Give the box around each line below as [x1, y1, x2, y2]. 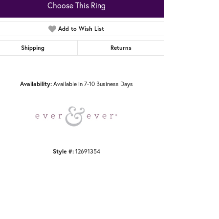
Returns [110, 44, 131, 52]
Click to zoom [108, 64, 143, 73]
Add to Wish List [58, 25, 105, 33]
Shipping [21, 44, 45, 52]
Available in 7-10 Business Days [53, 80, 133, 88]
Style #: [52, 147, 74, 155]
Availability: [20, 80, 52, 88]
